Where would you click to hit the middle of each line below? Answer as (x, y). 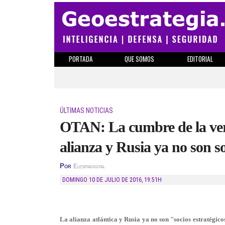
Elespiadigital (89, 166)
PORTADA (81, 59)
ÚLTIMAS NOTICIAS (86, 110)
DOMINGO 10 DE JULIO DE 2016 (104, 180)
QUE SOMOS (139, 59)
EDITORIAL (200, 59)
